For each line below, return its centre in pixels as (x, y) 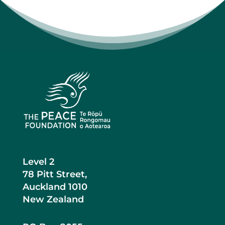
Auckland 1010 (55, 187)
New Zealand (53, 199)
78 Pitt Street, (54, 174)
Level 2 (38, 161)
